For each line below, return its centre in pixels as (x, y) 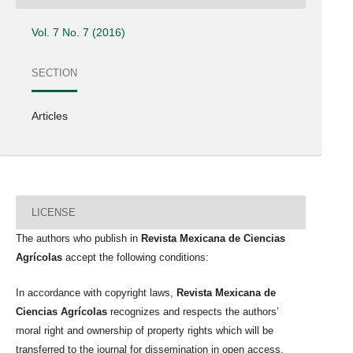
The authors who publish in (78, 239)
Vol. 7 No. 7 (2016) (79, 33)
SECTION (55, 72)
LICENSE (54, 212)
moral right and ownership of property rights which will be (145, 330)
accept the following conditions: (137, 258)
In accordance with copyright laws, (96, 292)
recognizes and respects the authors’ (193, 311)
